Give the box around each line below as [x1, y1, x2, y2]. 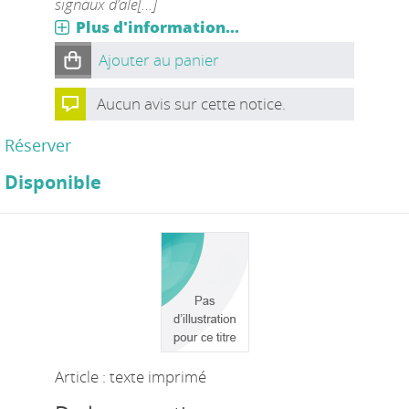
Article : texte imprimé [54, 365, 206, 387]
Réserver [5, 133, 71, 156]
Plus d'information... [75, 16, 239, 37]
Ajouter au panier [98, 48, 219, 70]
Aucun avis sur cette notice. [96, 92, 286, 114]
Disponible [5, 169, 101, 194]
